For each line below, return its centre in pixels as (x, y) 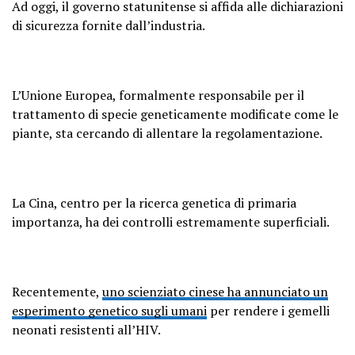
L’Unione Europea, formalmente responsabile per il (158, 95)
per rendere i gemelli (268, 311)
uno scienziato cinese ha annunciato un (215, 292)
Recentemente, (57, 292)
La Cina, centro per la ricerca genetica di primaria (154, 203)
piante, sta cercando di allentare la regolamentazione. (167, 133)
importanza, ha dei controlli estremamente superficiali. (171, 222)
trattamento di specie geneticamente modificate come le (175, 114)
